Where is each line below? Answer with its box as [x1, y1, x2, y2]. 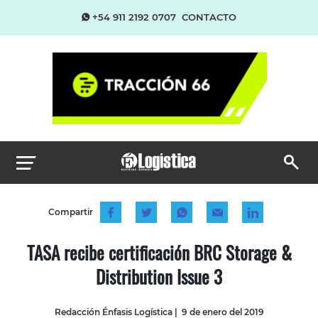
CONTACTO [182, 11, 236, 23]
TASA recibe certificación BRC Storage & [26, 238, 292, 265]
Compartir [48, 206, 93, 217]
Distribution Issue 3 [96, 263, 222, 290]
